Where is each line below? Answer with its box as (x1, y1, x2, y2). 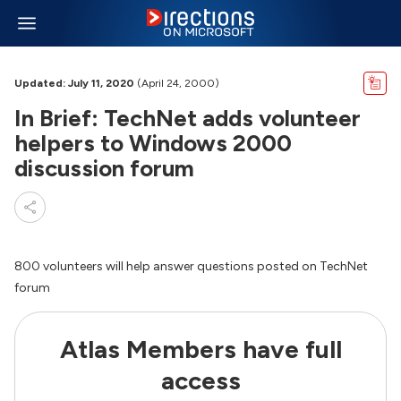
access (160, 365, 241, 396)
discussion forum (14, 154, 194, 183)
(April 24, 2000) (134, 77, 219, 90)
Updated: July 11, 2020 (14, 77, 134, 90)
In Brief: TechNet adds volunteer (14, 104, 361, 132)
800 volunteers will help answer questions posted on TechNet (14, 259, 368, 274)
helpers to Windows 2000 (14, 129, 292, 158)
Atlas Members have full (59, 334, 342, 364)
